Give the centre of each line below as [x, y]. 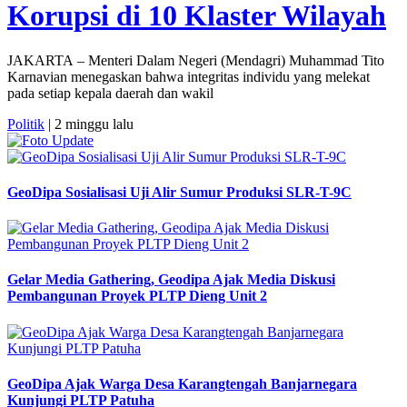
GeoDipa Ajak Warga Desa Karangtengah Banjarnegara [182, 383]
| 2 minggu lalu [89, 124]
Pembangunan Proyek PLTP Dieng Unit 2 [137, 296]
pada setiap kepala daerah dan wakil [110, 93]
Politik [26, 124]
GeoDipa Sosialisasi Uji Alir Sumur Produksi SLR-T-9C [179, 192]
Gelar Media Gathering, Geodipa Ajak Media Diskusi [171, 280]
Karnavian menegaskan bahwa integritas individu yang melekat [189, 76]
